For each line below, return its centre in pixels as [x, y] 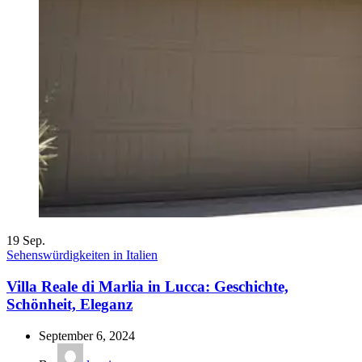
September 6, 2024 [87, 335]
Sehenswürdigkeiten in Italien [82, 255]
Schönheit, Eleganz [69, 304]
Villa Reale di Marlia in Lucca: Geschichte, [147, 286]
